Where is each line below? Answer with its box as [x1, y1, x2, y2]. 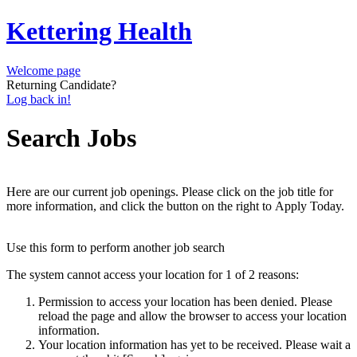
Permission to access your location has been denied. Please [38, 294, 332, 308]
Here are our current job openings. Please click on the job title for [6, 184, 333, 198]
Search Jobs [6, 124, 136, 153]
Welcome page [6, 63, 80, 77]
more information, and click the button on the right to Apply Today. [6, 198, 344, 213]
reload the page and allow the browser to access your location [38, 308, 347, 323]
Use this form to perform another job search [6, 240, 225, 254]
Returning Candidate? [6, 77, 116, 92]
